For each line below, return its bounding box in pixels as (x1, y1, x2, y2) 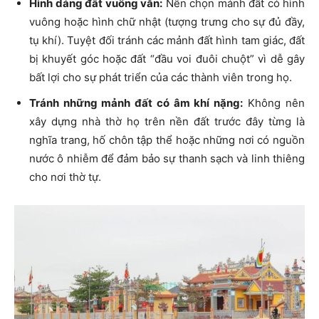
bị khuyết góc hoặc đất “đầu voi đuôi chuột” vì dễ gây (29, 51, 305, 66)
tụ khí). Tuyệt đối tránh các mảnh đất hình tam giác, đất (29, 33, 305, 47)
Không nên (243, 95, 305, 110)
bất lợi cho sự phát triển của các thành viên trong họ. (29, 70, 292, 84)
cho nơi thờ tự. (29, 169, 101, 184)
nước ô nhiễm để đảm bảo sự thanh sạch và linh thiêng (29, 151, 305, 165)
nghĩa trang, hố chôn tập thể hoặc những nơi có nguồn (29, 132, 305, 147)
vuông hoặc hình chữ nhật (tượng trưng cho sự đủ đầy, (29, 14, 305, 28)
